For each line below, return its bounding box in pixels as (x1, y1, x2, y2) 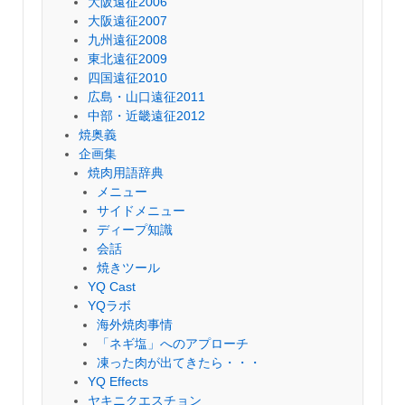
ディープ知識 (97, 222, 173, 237)
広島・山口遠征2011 (88, 89, 205, 104)
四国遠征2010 (88, 71, 167, 85)
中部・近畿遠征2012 (88, 108, 205, 123)
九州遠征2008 (88, 33, 167, 47)
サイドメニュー (97, 203, 185, 218)
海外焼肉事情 (97, 317, 173, 332)
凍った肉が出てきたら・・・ (97, 355, 261, 370)
